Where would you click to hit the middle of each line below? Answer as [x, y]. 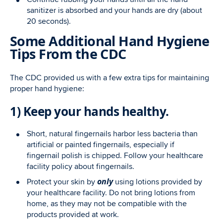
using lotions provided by [158, 182]
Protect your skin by [62, 182]
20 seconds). [49, 21]
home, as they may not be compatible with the [107, 204]
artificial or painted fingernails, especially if [101, 145]
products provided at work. [73, 215]
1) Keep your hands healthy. [89, 111]
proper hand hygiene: [47, 89]
